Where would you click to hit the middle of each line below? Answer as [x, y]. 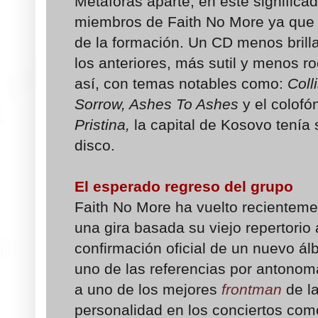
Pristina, [104, 125]
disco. [95, 146]
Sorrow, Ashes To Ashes [157, 104]
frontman [252, 290]
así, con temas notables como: [181, 84]
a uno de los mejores [148, 290]
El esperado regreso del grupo [184, 187]
